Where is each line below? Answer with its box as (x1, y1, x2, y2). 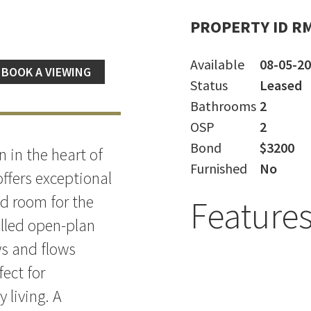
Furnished (190, 160, 247, 177)
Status (190, 76, 228, 94)
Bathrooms (190, 97, 256, 115)
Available (190, 56, 244, 73)
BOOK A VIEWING (1, 64, 91, 80)
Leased (260, 76, 302, 94)
